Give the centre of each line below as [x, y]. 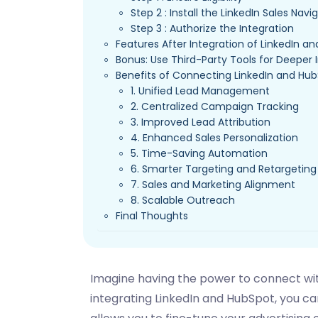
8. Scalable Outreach [183, 201]
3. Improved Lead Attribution [201, 122]
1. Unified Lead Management [201, 91]
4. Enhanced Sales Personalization [215, 138]
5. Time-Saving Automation [199, 154]
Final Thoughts [152, 216]
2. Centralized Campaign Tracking [215, 107]
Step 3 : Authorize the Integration [213, 29]
